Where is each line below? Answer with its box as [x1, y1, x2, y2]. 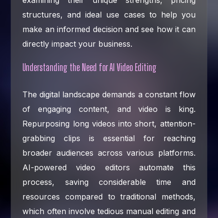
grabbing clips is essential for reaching [22, 133, 196, 143]
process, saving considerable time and [22, 177, 196, 187]
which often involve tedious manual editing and [22, 206, 196, 216]
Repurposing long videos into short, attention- [22, 118, 196, 128]
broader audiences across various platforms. [22, 147, 196, 158]
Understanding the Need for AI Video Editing [22, 61, 157, 73]
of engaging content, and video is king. [22, 104, 196, 114]
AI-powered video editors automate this [22, 162, 196, 172]
